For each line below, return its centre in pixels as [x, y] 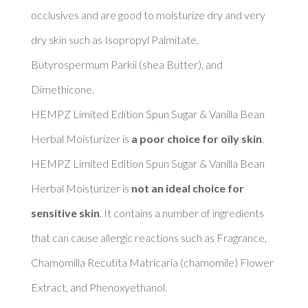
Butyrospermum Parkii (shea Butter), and [126, 64]
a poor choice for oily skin [196, 138]
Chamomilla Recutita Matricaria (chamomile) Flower [152, 262]
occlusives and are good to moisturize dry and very [148, 14]
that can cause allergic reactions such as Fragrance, [148, 237]
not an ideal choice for [187, 188]
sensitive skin [65, 212]
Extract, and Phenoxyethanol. [100, 287]
